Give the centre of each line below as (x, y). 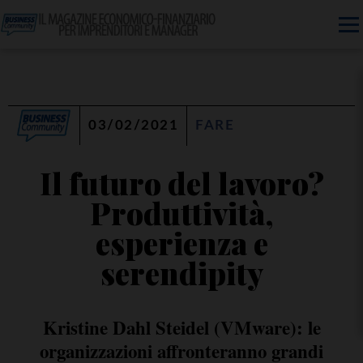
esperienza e (181, 243)
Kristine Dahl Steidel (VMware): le (181, 328)
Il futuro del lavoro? (181, 183)
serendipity (181, 273)
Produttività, (181, 213)
